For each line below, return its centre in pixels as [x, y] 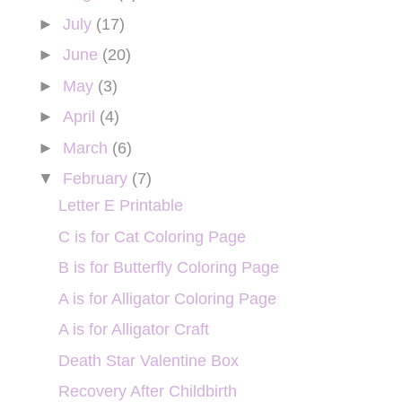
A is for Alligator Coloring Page [167, 298]
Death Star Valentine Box [148, 360]
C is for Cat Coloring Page [152, 236]
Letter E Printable [120, 205]
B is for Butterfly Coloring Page [168, 267]
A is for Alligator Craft [133, 329]
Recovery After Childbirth [147, 391]
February [97, 179]
